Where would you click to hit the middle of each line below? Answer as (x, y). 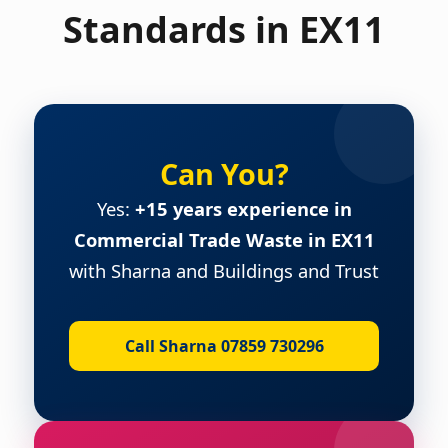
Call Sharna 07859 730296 (224, 345)
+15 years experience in (243, 208)
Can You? (224, 173)
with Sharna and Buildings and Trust (224, 270)
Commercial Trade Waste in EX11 (224, 239)
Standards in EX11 (224, 29)
